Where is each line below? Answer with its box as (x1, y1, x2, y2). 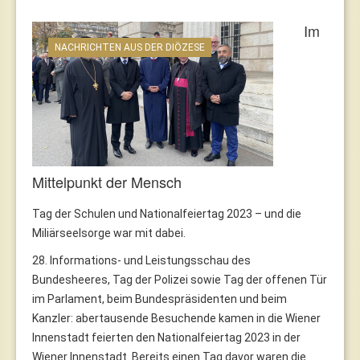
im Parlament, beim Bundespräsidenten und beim (32, 292, 287, 305)
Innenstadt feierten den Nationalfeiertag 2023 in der (32, 330, 301, 344)
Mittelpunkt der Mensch (32, 170, 182, 192)
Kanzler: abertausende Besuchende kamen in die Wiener (32, 311, 321, 325)
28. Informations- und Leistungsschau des (32, 253, 251, 267)
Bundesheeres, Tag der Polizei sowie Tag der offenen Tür (32, 272, 327, 286)
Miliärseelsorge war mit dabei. (32, 226, 186, 239)
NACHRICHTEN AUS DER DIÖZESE (55, 41, 205, 53)
